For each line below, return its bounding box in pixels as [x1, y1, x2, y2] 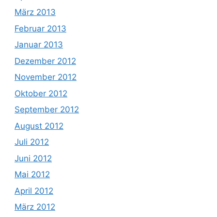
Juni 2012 [15, 153, 52, 163]
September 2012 [15, 105, 79, 115]
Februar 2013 [15, 23, 66, 33]
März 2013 [15, 7, 56, 17]
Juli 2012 [15, 137, 49, 147]
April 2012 [15, 186, 53, 196]
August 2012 [15, 121, 63, 131]
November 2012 [15, 72, 77, 82]
